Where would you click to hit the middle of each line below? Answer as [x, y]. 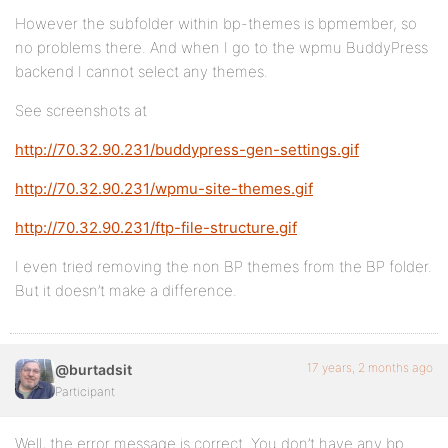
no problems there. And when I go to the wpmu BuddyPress [221, 47]
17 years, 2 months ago [370, 367]
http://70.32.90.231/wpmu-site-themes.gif [164, 188]
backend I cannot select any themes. [141, 71]
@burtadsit [93, 369]
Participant [85, 391]
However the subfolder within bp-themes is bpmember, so [216, 23]
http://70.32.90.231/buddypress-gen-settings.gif [187, 149]
